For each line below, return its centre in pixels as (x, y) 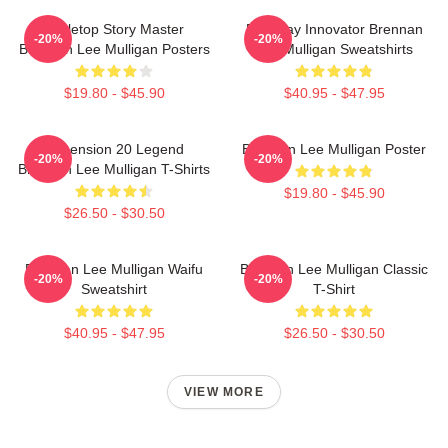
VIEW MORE (224, 392)
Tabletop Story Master (114, 29)
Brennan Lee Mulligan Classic (334, 269)
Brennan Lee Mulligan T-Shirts (114, 169)
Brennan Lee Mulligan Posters (114, 49)
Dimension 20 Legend (114, 149)
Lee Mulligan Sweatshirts (334, 49)
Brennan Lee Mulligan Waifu (114, 269)
